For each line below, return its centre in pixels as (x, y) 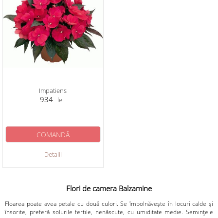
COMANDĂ (53, 135)
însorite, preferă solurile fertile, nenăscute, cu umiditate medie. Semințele (109, 212)
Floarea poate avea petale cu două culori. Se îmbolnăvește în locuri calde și (109, 203)
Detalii (53, 154)
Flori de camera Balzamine (109, 189)
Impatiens (53, 91)
